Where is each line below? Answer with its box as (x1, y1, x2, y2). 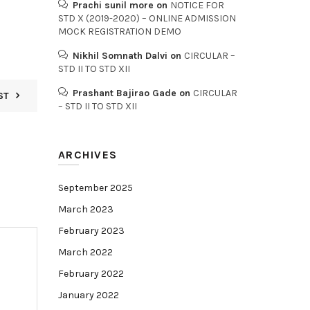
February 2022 (57, 268, 124, 280)
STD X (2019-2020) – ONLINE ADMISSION (57, 12, 236, 24)
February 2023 (57, 225, 125, 237)
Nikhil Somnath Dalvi (72, 50, 167, 62)
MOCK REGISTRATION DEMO (57, 26, 181, 37)
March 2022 (57, 246, 113, 258)
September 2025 (57, 182, 133, 194)
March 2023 (57, 203, 113, 215)
